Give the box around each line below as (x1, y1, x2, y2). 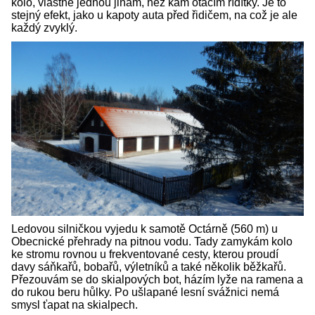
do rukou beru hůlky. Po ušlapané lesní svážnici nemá (11, 285, 279, 298)
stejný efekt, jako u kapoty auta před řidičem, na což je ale (11, 8, 297, 21)
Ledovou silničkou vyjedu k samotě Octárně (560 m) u (11, 222, 278, 235)
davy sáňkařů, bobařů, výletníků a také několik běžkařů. (11, 260, 286, 273)
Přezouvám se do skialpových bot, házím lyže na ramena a (11, 273, 303, 285)
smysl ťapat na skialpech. (11, 298, 143, 311)
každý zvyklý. (11, 21, 77, 34)
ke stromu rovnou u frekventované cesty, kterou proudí (11, 247, 278, 260)
